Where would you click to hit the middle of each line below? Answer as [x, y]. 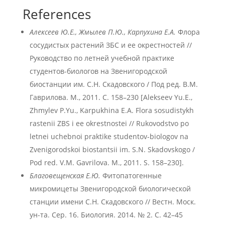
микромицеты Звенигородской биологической [110, 189]
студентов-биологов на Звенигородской [98, 71]
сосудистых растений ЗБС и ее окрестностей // [110, 45]
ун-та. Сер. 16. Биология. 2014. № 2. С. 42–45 [106, 215]
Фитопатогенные [131, 176]
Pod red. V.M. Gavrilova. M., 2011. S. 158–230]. [106, 162]
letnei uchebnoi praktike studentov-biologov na [109, 136]
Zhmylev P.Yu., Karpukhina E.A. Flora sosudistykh [111, 110]
